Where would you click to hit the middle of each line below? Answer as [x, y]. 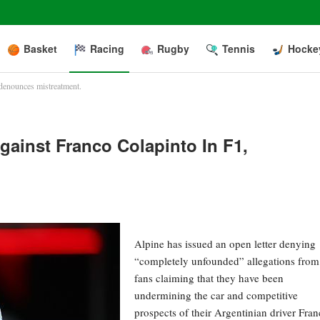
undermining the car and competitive [216, 295]
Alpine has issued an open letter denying [225, 243]
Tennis [239, 49]
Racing [107, 49]
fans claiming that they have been [209, 277]
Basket [40, 49]
